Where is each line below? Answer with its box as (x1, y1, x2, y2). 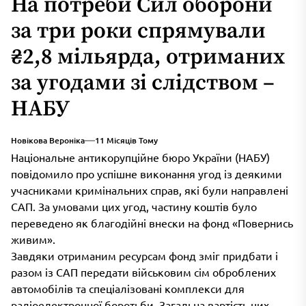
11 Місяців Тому (95, 135, 158, 147)
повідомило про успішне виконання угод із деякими (11, 167, 282, 181)
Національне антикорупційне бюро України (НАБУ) (11, 150, 270, 165)
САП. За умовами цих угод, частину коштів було (11, 199, 257, 214)
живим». (11, 232, 55, 247)
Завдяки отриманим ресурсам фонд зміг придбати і (11, 249, 278, 263)
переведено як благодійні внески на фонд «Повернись (11, 216, 293, 230)
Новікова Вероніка (11, 135, 85, 147)
